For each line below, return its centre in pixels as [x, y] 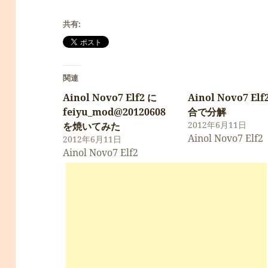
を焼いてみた [92, 126]
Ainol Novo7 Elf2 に [110, 97]
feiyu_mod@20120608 [115, 112]
